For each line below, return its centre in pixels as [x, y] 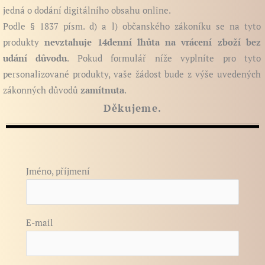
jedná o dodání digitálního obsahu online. [87, 10]
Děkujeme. [132, 108]
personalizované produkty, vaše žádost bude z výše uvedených [132, 74]
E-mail [40, 223]
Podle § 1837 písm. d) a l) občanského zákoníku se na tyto [132, 26]
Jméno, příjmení [58, 171]
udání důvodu [35, 58]
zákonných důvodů [42, 90]
